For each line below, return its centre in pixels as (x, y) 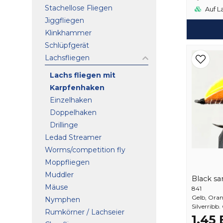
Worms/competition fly (85, 150)
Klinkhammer (68, 33)
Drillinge (64, 125)
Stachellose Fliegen (79, 8)
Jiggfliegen (64, 20)
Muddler (59, 174)
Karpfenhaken (77, 87)
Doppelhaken (73, 112)
